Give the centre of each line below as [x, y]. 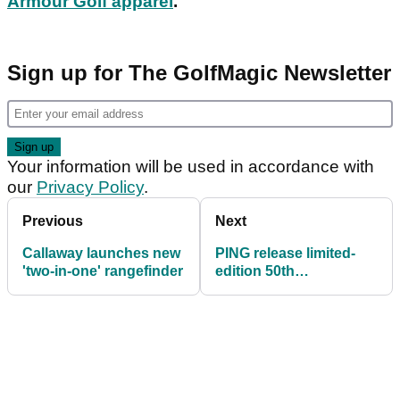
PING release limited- [285, 253]
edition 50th [255, 271]
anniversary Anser [278, 288]
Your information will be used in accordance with [191, 166]
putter [235, 306]
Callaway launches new [101, 253]
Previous [53, 221]
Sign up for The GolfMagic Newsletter [199, 72]
